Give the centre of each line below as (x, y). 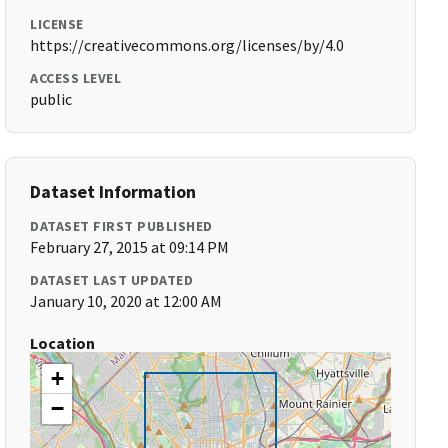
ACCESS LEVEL (76, 78)
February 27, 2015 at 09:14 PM (130, 247)
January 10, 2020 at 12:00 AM (126, 301)
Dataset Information (113, 191)
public (51, 99)
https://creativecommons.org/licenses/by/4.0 (187, 45)
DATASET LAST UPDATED (112, 280)
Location (63, 343)
